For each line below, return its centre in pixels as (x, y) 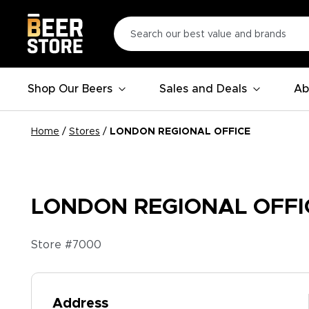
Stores (84, 132)
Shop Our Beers (70, 89)
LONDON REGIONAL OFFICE (180, 132)
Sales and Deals (203, 89)
